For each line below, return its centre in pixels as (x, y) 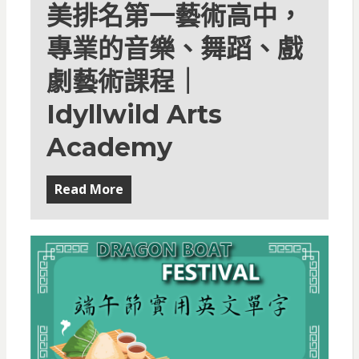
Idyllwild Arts (134, 115)
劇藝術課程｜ (123, 82)
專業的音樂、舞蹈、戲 (174, 49)
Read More (89, 190)
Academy (109, 147)
